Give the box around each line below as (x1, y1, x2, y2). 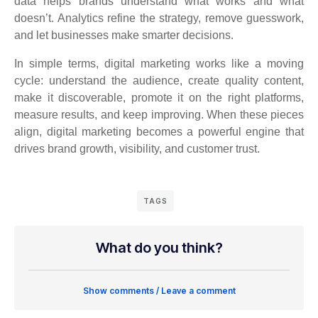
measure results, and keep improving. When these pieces (14, 109, 304, 121)
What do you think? (95, 239, 223, 257)
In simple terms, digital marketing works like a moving (14, 57, 304, 70)
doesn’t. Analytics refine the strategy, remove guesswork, (14, 12, 304, 25)
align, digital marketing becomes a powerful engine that (14, 126, 304, 138)
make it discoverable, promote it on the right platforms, (14, 92, 304, 104)
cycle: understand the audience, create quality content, (14, 75, 304, 87)
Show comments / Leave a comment (82, 285, 236, 297)
